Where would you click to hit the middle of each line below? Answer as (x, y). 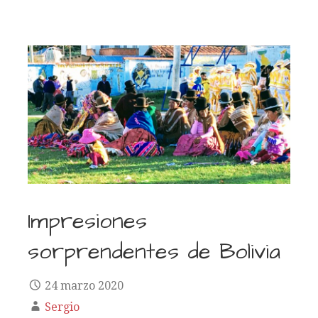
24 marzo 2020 (84, 285)
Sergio (62, 307)
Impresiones (87, 221)
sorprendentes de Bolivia (154, 252)
